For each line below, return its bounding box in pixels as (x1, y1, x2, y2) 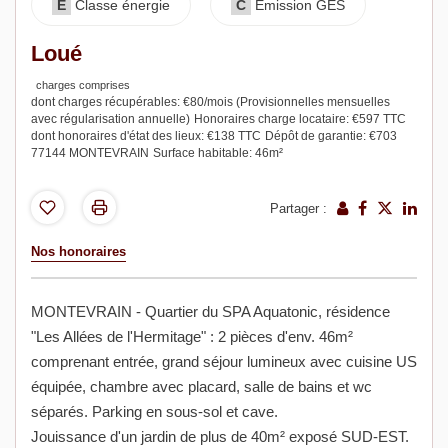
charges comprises (36, 78, 130, 91)
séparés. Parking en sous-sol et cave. (31, 403, 278, 421)
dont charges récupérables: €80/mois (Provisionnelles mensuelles (31, 94, 390, 109)
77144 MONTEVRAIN (31, 145, 149, 160)
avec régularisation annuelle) (31, 111, 190, 126)
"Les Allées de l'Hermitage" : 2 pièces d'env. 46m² (31, 328, 353, 346)
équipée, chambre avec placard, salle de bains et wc (31, 378, 372, 396)
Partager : (270, 201, 327, 217)
